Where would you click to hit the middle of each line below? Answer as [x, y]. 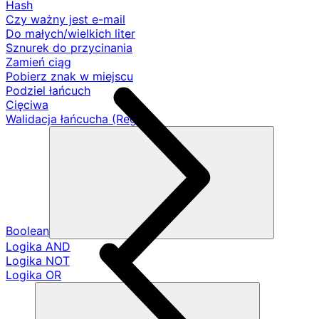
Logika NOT [38, 261]
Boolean [27, 231]
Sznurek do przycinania [69, 48]
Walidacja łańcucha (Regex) [80, 119]
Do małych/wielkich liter [70, 33]
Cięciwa [27, 105]
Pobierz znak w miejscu [69, 76]
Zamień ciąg [38, 62]
